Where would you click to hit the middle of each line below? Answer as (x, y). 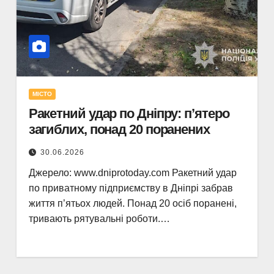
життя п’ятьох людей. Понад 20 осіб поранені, (132, 203)
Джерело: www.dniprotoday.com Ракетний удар (132, 173)
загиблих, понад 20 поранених (119, 129)
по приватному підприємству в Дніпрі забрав (131, 188)
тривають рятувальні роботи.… (99, 219)
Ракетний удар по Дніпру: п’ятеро (129, 113)
